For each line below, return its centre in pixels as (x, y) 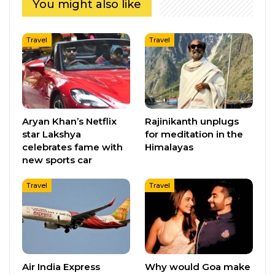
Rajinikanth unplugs (192, 121)
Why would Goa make (198, 266)
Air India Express (61, 266)
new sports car (57, 160)
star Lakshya (52, 134)
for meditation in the (194, 134)
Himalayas (169, 147)
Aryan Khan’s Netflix (69, 121)
